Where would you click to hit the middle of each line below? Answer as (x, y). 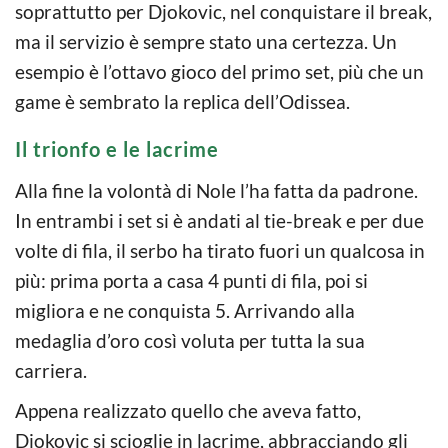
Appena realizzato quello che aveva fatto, (188, 410)
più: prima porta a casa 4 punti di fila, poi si (191, 280)
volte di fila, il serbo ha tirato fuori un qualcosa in (220, 250)
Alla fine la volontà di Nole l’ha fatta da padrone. (216, 190)
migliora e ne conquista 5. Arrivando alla (185, 310)
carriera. (51, 370)
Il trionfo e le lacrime (117, 148)
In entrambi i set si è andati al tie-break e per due (219, 220)
